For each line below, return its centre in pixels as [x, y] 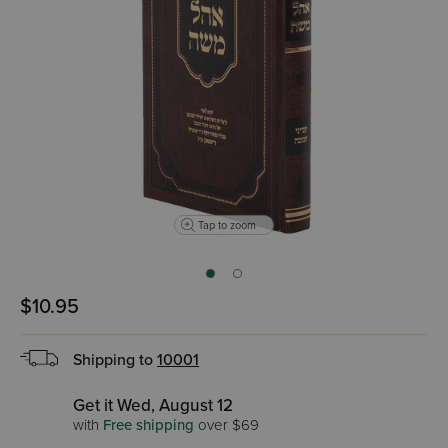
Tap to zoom [227, 225]
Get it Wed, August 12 [153, 405]
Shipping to [115, 360]
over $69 [226, 425]
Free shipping [148, 425]
